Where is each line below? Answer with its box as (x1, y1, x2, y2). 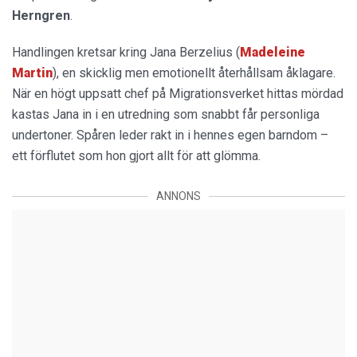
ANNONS (156, 190, 201, 203)
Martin (12, 65, 53, 81)
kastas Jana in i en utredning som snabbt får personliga (12, 107, 320, 123)
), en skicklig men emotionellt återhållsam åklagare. (53, 65, 335, 81)
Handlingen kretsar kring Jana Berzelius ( (12, 45, 240, 61)
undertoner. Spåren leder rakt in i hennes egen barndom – (12, 127, 328, 143)
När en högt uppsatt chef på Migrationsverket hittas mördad (12, 86, 343, 102)
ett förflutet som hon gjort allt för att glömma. (12, 148, 261, 164)
